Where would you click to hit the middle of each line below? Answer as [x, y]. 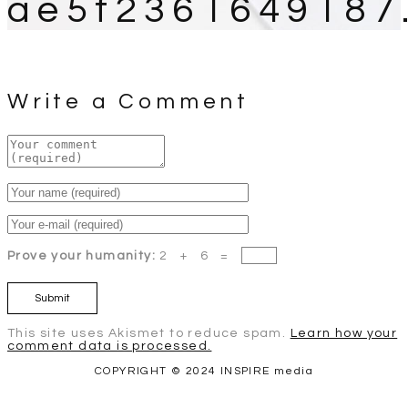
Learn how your [344, 334]
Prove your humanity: [84, 256]
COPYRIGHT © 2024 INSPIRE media [204, 372]
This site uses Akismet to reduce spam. [149, 334]
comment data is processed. [110, 347]
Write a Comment [128, 102]
